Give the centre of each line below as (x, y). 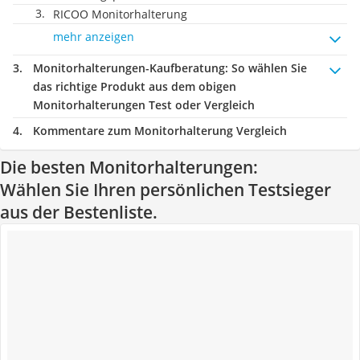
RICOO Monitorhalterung (120, 14)
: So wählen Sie (266, 68)
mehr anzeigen (94, 37)
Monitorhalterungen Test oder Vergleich (144, 105)
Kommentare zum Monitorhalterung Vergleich (160, 131)
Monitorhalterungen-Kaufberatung (129, 68)
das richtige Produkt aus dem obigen (135, 86)
